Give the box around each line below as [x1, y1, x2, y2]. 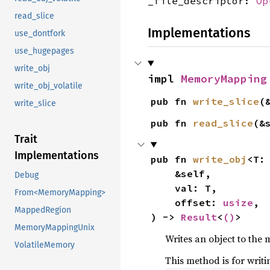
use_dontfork [14, 28, 65, 39]
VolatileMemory [14, 240, 75, 251]
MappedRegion [14, 205, 71, 216]
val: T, [150, 181, 175, 194]
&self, [150, 167, 175, 180]
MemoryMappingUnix [14, 222, 95, 233]
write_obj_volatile [14, 81, 83, 92]
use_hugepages [14, 46, 74, 57]
